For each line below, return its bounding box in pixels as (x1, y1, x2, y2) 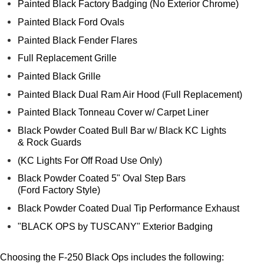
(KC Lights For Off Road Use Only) (18, 155, 162, 166)
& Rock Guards (18, 137, 81, 147)
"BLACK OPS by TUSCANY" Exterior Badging (18, 221, 213, 232)
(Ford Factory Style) (18, 185, 100, 196)
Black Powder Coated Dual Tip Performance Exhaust (18, 203, 239, 213)
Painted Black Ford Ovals (18, 17, 124, 28)
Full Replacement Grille (18, 53, 117, 64)
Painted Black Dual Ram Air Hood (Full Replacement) (18, 89, 242, 100)
